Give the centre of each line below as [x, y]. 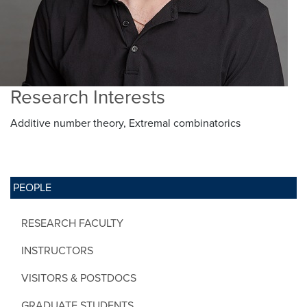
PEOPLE [32, 187]
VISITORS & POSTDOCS [79, 278]
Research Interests [88, 97]
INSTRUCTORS [57, 250]
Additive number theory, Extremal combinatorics [125, 123]
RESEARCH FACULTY [72, 223]
